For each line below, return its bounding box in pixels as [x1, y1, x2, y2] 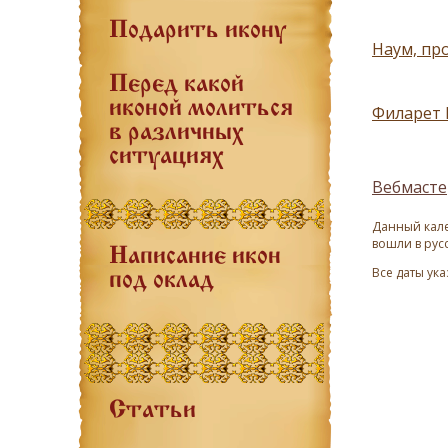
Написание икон [109, 245, 281, 269]
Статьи [109, 399, 196, 423]
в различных [109, 121, 244, 145]
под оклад [109, 269, 214, 293]
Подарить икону [109, 19, 286, 43]
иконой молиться [109, 97, 293, 121]
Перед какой [109, 73, 244, 97]
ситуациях [109, 145, 224, 169]
